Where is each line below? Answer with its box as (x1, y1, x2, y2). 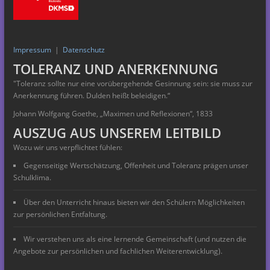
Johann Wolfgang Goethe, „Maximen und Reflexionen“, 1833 (13, 108, 213, 119)
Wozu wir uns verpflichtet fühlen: (13, 142, 122, 152)
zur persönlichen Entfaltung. (13, 209, 107, 219)
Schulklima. (13, 172, 51, 183)
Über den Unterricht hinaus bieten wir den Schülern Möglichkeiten (24, 196, 245, 207)
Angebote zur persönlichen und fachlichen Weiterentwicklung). (13, 245, 222, 256)
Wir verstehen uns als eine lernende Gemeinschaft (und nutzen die (24, 233, 246, 244)
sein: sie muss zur (193, 78, 253, 89)
